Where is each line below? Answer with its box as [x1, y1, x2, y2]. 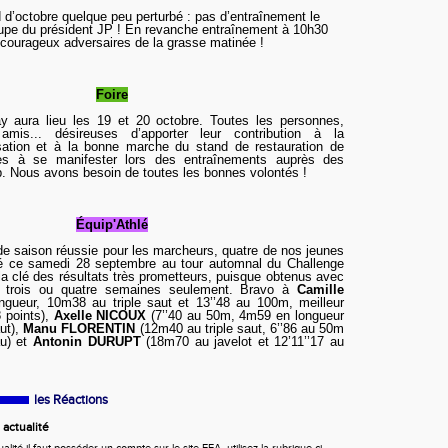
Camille [297, 282, 344, 297]
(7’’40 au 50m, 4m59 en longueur [146, 308, 345, 323]
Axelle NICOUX [53, 308, 147, 323]
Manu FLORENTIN [23, 321, 136, 336]
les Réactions [34, 392, 108, 408]
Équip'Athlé [75, 217, 148, 232]
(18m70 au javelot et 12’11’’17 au [146, 334, 345, 349]
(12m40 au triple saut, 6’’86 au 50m [135, 321, 345, 336]
